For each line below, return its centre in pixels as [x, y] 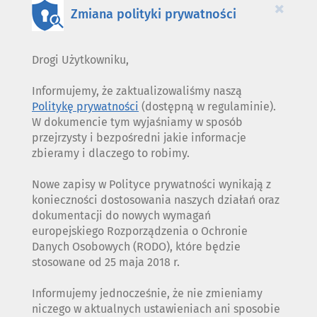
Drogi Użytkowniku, [80, 60]
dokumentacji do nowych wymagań [121, 216]
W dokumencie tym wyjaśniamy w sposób [137, 122]
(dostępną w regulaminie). [207, 107]
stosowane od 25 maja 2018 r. [106, 263]
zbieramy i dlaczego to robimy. [111, 154]
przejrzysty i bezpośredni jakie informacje [139, 138]
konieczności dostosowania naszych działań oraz [156, 200]
